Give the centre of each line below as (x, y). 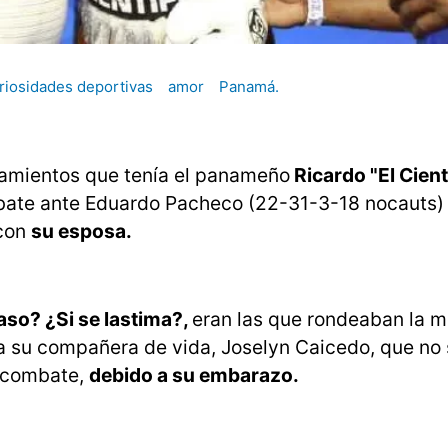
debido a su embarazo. (194, 375)
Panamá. (249, 87)
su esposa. (81, 231)
